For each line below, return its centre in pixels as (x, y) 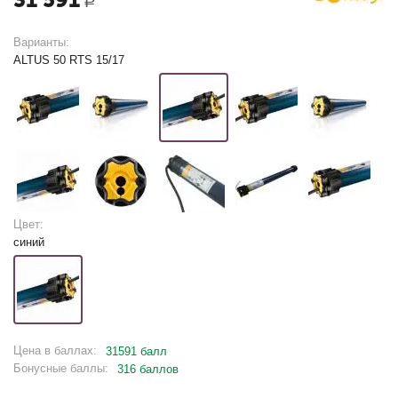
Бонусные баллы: (61, 369)
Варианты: (42, 43)
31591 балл (137, 352)
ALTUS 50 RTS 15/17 (69, 60)
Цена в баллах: (56, 351)
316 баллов (148, 370)
